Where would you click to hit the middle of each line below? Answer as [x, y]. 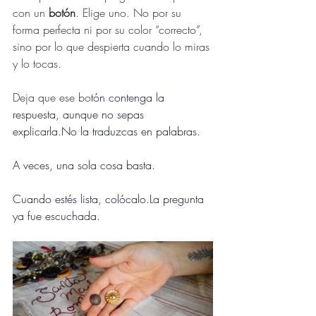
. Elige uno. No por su [130, 13]
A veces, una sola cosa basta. [84, 165]
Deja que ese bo [52, 98]
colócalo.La [132, 199]
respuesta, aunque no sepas [80, 115]
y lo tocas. [37, 64]
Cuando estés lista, [59, 199]
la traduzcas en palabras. [139, 132]
